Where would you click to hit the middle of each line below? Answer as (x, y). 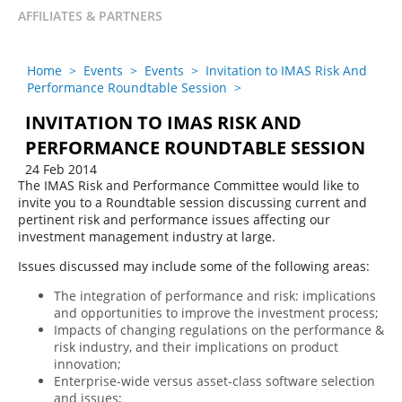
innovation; (87, 364)
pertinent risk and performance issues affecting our (174, 219)
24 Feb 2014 (61, 169)
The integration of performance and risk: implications (215, 296)
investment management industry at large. (147, 236)
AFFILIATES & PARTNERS (90, 16)
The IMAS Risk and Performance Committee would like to (188, 185)
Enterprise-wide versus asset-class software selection (214, 381)
